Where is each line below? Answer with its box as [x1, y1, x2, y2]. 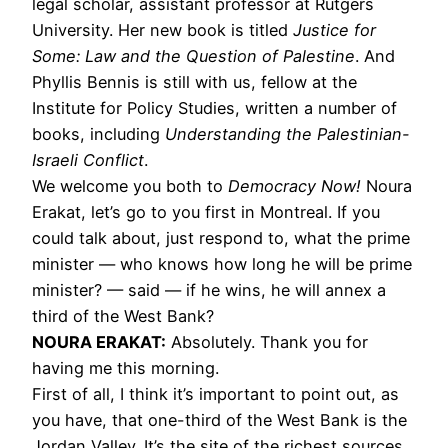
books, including [32, 123, 165, 144]
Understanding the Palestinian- [165, 123, 410, 144]
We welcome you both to [32, 175, 228, 196]
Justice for [293, 19, 376, 40]
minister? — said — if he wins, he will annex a [32, 279, 386, 300]
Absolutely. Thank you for [166, 331, 368, 352]
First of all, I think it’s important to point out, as [32, 383, 399, 404]
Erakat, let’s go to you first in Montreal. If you [32, 201, 380, 222]
